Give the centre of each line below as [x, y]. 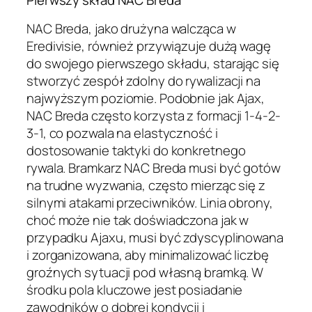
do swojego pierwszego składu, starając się [153, 63]
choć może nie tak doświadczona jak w [138, 220]
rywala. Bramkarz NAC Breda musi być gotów [154, 167]
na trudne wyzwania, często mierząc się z [146, 185]
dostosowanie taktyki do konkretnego [136, 150]
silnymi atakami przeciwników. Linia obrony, [150, 202]
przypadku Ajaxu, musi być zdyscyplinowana [155, 237]
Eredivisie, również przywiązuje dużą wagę [149, 46]
